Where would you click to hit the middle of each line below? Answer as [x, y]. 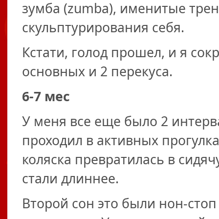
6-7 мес [46, 96]
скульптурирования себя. [103, 27]
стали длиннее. [70, 178]
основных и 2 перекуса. [97, 71]
